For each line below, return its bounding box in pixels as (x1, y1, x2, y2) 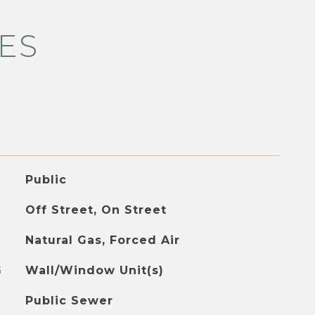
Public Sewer (25, 294, 113, 307)
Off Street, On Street (25, 203, 167, 217)
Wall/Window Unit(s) (25, 264, 164, 277)
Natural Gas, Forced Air (25, 233, 180, 247)
